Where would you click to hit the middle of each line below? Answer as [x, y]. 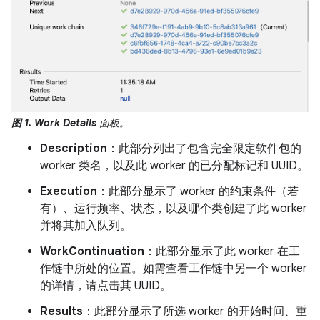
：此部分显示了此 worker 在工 [222, 252]
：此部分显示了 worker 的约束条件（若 [198, 192]
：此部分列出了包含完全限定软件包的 [204, 149]
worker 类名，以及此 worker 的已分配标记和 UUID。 [174, 166]
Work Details [65, 123]
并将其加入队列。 [86, 226]
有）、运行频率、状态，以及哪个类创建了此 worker [174, 209]
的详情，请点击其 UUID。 [106, 286]
